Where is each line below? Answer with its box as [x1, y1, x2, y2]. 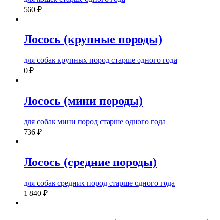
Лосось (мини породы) [24, 94, 143, 108]
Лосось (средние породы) [24, 156, 157, 169]
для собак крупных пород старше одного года [24, 56, 177, 65]
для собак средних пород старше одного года [24, 179, 175, 187]
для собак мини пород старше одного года [24, 117, 165, 126]
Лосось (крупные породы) [24, 33, 162, 46]
